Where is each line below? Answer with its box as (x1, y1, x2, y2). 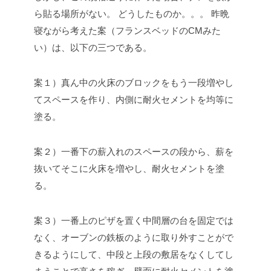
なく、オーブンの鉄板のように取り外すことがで (34, 232, 233, 243)
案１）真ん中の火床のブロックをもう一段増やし (34, 77, 233, 88)
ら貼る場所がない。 (34, 8, 116, 19)
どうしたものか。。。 (116, 8, 209, 19)
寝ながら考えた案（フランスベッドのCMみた (34, 25, 221, 36)
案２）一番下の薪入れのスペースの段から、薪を (34, 146, 233, 157)
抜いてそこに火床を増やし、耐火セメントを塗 (34, 163, 224, 174)
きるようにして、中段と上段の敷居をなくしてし (34, 249, 233, 260)
